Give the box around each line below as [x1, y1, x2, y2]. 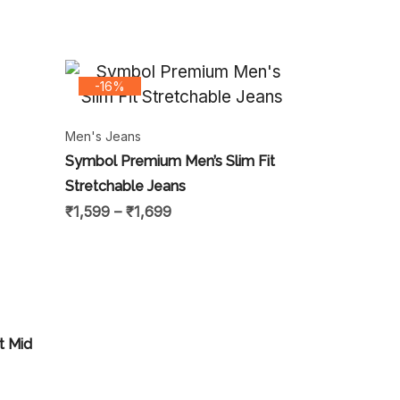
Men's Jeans [65, 128, 141, 144]
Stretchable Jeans [65, 177, 186, 195]
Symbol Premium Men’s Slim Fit [65, 152, 275, 170]
